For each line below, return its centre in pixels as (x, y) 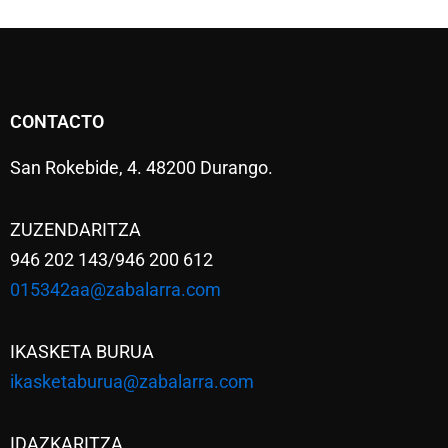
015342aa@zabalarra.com (115, 290)
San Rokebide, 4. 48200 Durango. (141, 168)
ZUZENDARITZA (75, 230)
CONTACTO (57, 122)
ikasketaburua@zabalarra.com (132, 381)
